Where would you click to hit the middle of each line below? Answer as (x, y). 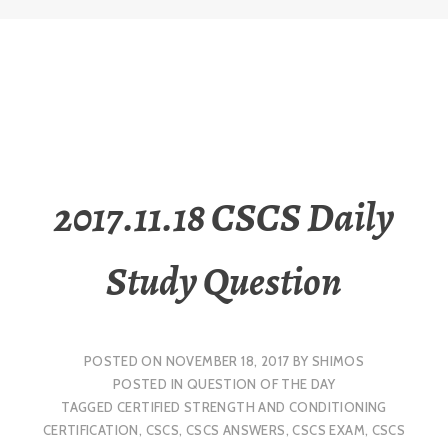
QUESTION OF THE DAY (261, 383)
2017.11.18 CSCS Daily (224, 218)
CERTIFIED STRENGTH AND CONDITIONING (252, 406)
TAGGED (89, 406)
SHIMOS (338, 360)
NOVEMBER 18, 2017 (227, 360)
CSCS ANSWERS (235, 429)
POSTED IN (149, 383)
